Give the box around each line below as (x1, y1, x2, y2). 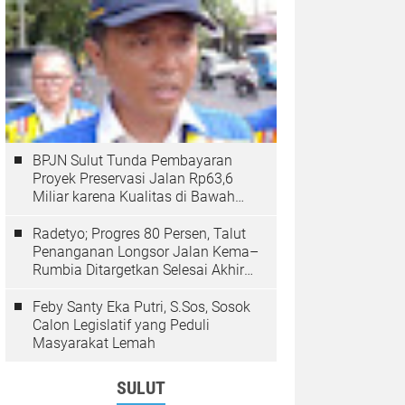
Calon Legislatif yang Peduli (33, 316, 210, 334)
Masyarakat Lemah (33, 334, 155, 353)
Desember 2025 (33, 279, 132, 297)
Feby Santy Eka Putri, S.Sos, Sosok (33, 298, 250, 316)
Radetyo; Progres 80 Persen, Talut (33, 225, 246, 243)
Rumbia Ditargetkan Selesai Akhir (33, 261, 244, 279)
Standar (33, 206, 82, 224)
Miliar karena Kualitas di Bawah (33, 188, 235, 206)
